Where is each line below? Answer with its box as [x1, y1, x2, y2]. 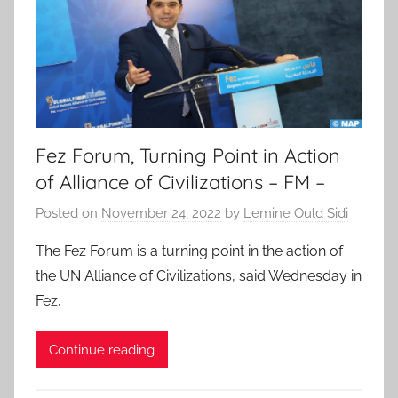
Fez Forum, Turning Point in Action [36, 142, 340, 168]
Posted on [36, 205, 101, 222]
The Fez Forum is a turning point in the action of [36, 243, 343, 260]
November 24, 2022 [101, 205, 221, 222]
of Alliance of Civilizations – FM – [36, 169, 325, 195]
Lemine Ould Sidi [243, 205, 348, 222]
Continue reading [49, 341, 155, 358]
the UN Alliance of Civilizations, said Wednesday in [36, 267, 362, 285]
